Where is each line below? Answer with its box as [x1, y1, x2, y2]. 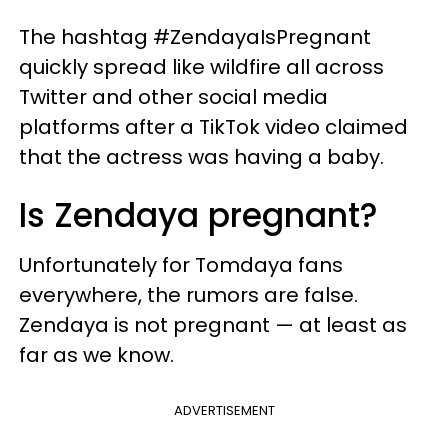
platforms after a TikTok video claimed [19, 112, 408, 141]
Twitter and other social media [19, 82, 328, 111]
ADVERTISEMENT [173, 400, 275, 420]
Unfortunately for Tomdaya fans [19, 250, 343, 279]
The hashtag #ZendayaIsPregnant [19, 22, 371, 51]
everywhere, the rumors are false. [19, 280, 358, 309]
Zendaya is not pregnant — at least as [19, 310, 407, 339]
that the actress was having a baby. [19, 142, 384, 171]
